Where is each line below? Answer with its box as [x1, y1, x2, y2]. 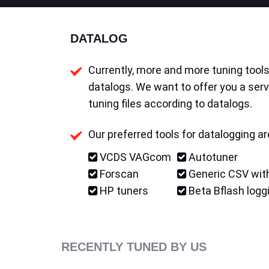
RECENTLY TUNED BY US [61, 240, 207, 253]
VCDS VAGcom [97, 151, 171, 163]
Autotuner [186, 151, 238, 163]
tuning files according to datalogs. [88, 97, 252, 110]
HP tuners [97, 184, 148, 197]
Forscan [97, 168, 139, 180]
